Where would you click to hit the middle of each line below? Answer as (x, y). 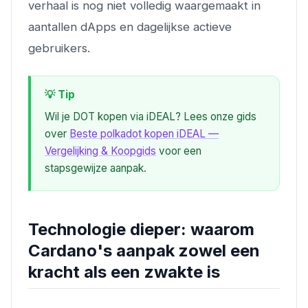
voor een (179, 151)
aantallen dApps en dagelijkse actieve (130, 26)
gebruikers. (59, 48)
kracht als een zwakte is (124, 272)
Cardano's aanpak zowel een (144, 250)
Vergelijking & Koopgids (100, 151)
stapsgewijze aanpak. (96, 168)
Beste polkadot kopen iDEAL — (144, 133)
